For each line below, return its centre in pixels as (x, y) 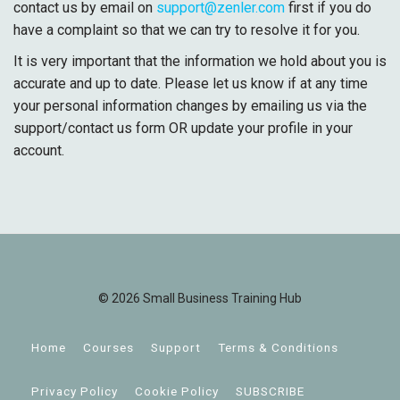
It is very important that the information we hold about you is (200, 61)
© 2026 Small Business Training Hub (200, 298)
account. (39, 150)
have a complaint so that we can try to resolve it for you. (187, 30)
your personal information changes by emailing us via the (190, 106)
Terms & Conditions (278, 347)
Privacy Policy (75, 391)
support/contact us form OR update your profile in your (183, 128)
